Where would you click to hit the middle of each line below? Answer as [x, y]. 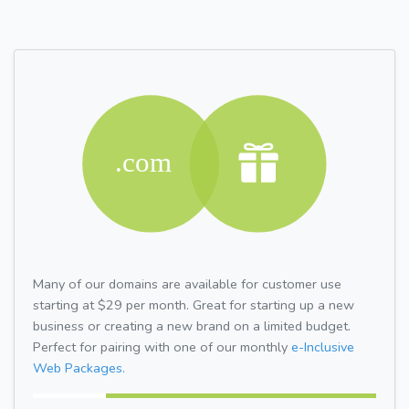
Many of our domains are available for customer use [187, 283]
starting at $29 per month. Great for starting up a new [194, 304]
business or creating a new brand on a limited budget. [192, 325]
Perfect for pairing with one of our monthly [162, 346]
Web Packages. [79, 367]
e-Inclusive [323, 346]
